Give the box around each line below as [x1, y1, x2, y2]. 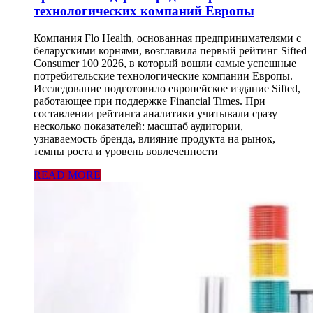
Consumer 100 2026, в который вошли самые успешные [34, 57, 296, 69]
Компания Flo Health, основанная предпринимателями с [34, 31, 301, 44]
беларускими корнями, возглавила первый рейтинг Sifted [34, 44, 307, 57]
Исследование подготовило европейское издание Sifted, [34, 82, 300, 94]
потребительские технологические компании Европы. [34, 69, 293, 82]
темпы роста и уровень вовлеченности [34, 145, 218, 157]
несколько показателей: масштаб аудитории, [34, 119, 243, 132]
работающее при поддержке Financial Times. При [34, 94, 265, 107]
